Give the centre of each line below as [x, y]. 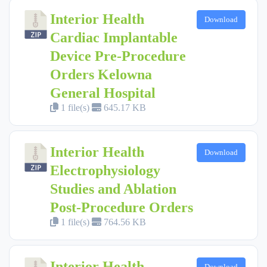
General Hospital [103, 93]
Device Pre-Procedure [118, 56]
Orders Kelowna [101, 74]
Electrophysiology [105, 170]
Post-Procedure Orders [122, 207]
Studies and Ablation [113, 189]
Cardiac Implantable [114, 37]
